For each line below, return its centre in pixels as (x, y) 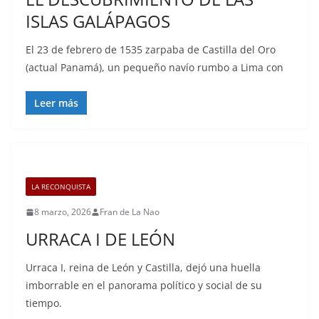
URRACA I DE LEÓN (100, 239)
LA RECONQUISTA (61, 187)
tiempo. (44, 303)
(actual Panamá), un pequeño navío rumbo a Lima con (155, 67)
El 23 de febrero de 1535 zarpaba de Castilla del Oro (151, 49)
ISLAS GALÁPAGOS (98, 21)
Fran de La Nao (130, 212)
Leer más (56, 103)
